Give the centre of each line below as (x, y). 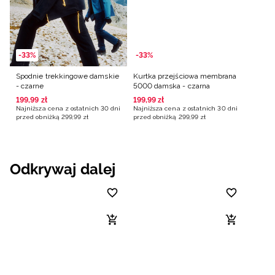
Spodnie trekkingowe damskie (68, 76)
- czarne (30, 86)
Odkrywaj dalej (63, 169)
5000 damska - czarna (171, 86)
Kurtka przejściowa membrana (185, 76)
